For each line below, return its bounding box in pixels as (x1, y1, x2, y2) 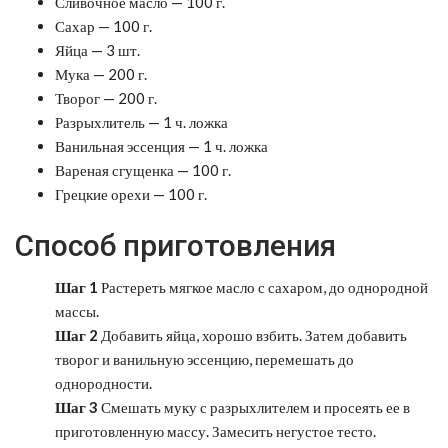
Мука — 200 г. (55, 64, 147, 83)
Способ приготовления (15, 227, 336, 263)
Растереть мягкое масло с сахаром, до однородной (98, 277, 428, 296)
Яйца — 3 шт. (55, 40, 140, 59)
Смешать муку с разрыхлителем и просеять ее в (98, 397, 410, 416)
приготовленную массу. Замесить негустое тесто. (55, 421, 376, 440)
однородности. (55, 373, 152, 392)
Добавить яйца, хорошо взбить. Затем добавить (98, 325, 407, 344)
